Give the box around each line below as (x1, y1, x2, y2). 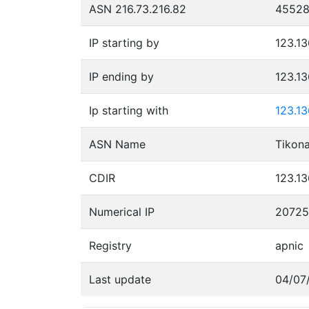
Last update (89, 272, 151, 286)
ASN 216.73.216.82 (89, 1, 186, 16)
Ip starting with (89, 103, 168, 117)
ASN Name (89, 137, 146, 151)
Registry (89, 238, 132, 252)
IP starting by (89, 35, 159, 50)
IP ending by (89, 69, 154, 83)
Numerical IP (89, 204, 154, 219)
